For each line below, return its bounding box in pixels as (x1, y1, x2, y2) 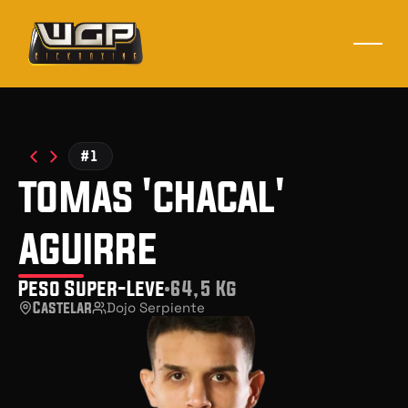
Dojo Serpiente (107, 299, 205, 316)
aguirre (18, 223, 156, 272)
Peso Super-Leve (18, 277, 165, 300)
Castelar (33, 299, 92, 316)
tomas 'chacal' (18, 171, 285, 220)
